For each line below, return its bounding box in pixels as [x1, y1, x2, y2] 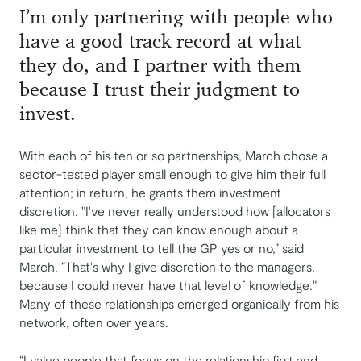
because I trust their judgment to [19, 81, 300, 101]
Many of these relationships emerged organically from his [19, 296, 339, 312]
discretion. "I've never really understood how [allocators [19, 203, 330, 219]
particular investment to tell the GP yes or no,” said [19, 240, 304, 256]
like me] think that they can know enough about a [19, 222, 298, 238]
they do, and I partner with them [19, 56, 301, 77]
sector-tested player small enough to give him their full [19, 166, 326, 182]
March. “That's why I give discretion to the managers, [19, 259, 315, 275]
